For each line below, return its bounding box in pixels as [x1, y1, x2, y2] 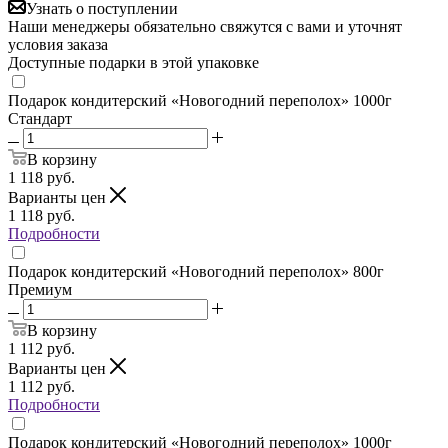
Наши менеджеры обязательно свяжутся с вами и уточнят [8, 17, 402, 35]
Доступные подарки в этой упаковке [8, 53, 259, 71]
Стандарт [8, 109, 72, 127]
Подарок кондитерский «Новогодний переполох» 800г [8, 262, 384, 280]
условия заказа [8, 35, 108, 53]
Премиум [8, 280, 72, 298]
